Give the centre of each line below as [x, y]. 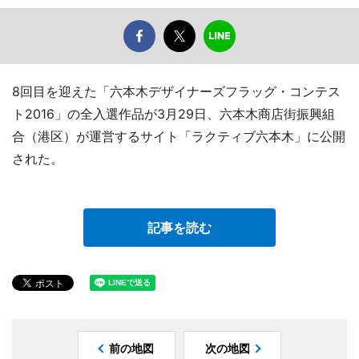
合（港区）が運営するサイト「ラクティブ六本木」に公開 [179, 137]
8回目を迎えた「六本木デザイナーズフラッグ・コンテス [176, 92]
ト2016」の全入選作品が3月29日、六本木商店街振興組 [173, 114]
